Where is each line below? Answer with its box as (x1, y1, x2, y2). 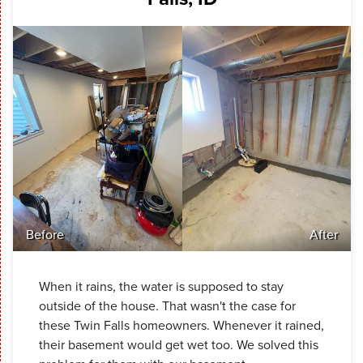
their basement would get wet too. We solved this (39, 335, 318, 355)
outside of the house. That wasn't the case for (39, 297, 296, 316)
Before (26, 225, 64, 245)
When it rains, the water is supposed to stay (39, 277, 284, 297)
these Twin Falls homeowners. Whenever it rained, (39, 316, 324, 335)
